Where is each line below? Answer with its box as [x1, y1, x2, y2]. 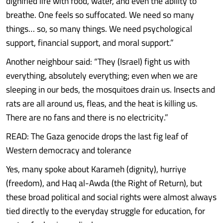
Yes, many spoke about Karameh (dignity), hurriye [6, 161, 186, 177]
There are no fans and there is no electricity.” [6, 109, 168, 125]
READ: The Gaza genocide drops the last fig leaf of [6, 128, 188, 144]
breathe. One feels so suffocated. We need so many [6, 6, 194, 23]
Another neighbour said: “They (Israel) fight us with [6, 53, 190, 70]
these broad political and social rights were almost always [6, 189, 217, 205]
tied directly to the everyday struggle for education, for [6, 203, 205, 219]
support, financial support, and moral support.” [6, 34, 174, 51]
